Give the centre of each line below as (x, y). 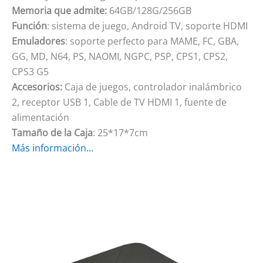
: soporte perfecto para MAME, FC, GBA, (152, 41)
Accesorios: (37, 87)
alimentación (41, 117)
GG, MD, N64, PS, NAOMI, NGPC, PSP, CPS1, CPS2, (120, 56)
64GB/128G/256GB (149, 10)
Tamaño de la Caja (52, 132)
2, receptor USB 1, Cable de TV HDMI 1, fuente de (119, 102)
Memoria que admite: (59, 10)
